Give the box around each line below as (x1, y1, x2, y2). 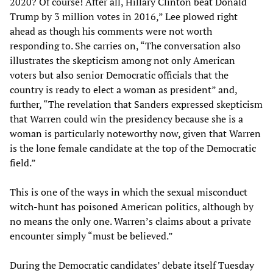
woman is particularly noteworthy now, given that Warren (10, 127, 261, 141)
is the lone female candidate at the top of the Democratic (10, 141, 256, 155)
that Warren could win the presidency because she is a (10, 112, 243, 126)
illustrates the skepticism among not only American (10, 54, 235, 68)
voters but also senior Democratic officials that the (10, 68, 229, 82)
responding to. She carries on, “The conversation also (10, 39, 241, 53)
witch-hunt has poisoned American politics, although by (10, 200, 253, 214)
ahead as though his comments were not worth (10, 24, 212, 38)
